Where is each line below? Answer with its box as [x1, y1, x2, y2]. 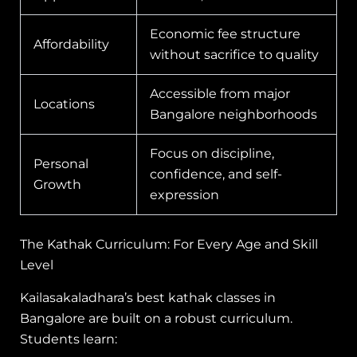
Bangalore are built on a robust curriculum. [20, 310, 292, 326]
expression [150, 187, 219, 203]
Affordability [33, 37, 109, 53]
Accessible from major [150, 86, 290, 102]
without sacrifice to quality [150, 47, 319, 63]
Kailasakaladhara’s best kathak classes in [20, 289, 276, 305]
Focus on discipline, [150, 146, 274, 162]
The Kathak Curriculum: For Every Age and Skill [20, 237, 318, 253]
